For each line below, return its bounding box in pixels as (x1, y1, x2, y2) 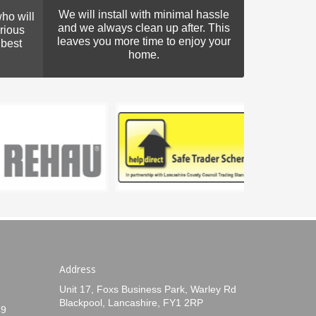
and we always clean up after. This (57, 22, 230, 35)
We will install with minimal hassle (58, 8, 229, 21)
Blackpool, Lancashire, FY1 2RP (59, 297, 203, 309)
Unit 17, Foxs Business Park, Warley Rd (59, 284, 236, 296)
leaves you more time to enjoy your (56, 35, 231, 48)
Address (59, 262, 96, 276)
